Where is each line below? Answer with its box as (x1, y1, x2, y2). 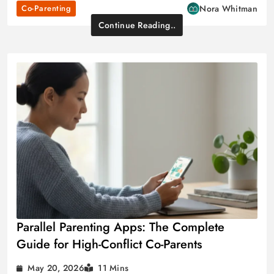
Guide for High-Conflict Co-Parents (17, 235, 202, 254)
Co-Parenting (21, 2, 71, 15)
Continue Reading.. (98, 19, 176, 32)
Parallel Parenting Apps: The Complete (17, 218, 224, 237)
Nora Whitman (199, 2, 257, 15)
